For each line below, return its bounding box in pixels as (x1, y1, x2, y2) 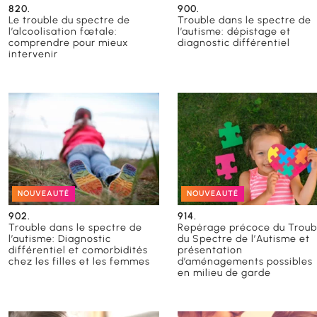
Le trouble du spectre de (8, 13, 130, 26)
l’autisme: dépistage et (178, 25, 292, 38)
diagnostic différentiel (178, 36, 291, 49)
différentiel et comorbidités (8, 244, 148, 257)
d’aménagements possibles (178, 255, 313, 268)
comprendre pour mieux (8, 36, 128, 49)
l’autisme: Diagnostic (8, 233, 111, 246)
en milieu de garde (178, 267, 272, 279)
